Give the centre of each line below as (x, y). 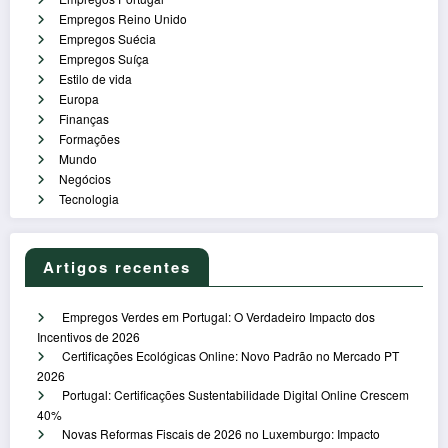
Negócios (85, 178)
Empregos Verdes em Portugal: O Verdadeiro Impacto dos (218, 316)
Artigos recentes (117, 266)
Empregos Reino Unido (123, 18)
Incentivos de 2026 (88, 336)
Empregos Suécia (107, 38)
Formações (89, 138)
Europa (79, 98)
